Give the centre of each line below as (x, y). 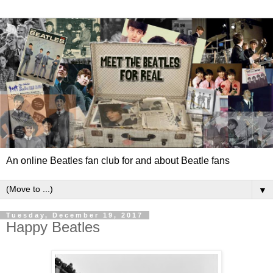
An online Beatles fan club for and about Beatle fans (118, 161)
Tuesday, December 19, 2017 (75, 215)
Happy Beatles (53, 227)
